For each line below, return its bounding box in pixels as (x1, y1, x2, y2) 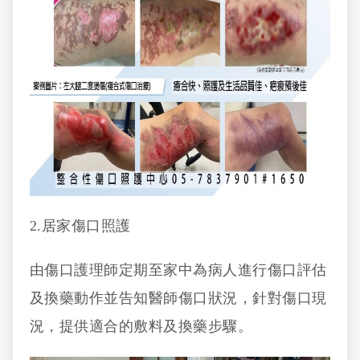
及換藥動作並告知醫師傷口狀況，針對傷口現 (29, 290, 327, 306)
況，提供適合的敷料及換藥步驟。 (29, 318, 253, 334)
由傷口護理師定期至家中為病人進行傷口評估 (29, 262, 327, 278)
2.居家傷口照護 (29, 218, 131, 234)
